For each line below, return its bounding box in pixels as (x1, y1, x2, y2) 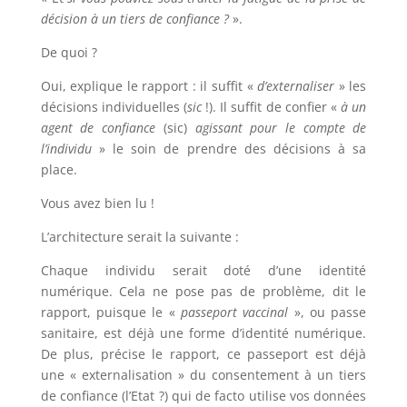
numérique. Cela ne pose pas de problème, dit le (40, 283, 367, 301)
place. (40, 161, 77, 179)
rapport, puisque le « (40, 303, 181, 322)
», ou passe (288, 303, 367, 322)
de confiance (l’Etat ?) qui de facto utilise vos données (40, 387, 367, 405)
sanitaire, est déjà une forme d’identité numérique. (40, 324, 367, 342)
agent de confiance (40, 119, 164, 137)
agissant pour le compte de (186, 119, 367, 137)
